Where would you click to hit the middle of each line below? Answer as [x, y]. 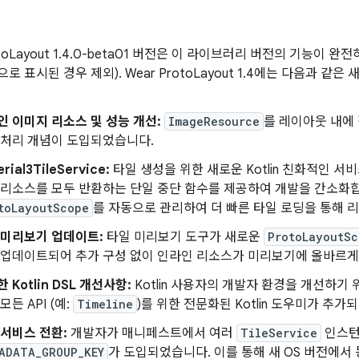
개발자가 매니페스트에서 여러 [152, 333]
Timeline [105, 304]
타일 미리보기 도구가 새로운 [184, 237]
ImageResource [214, 121]
